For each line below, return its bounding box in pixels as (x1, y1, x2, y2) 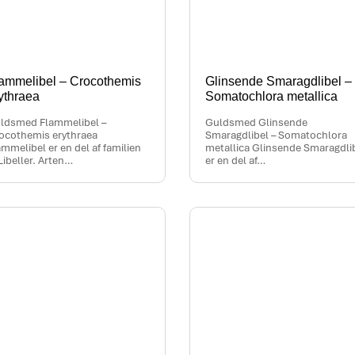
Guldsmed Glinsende (205, 115, 307, 129)
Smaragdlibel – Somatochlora (205, 128, 347, 142)
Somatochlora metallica (205, 89, 338, 103)
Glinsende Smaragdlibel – (205, 74, 352, 88)
